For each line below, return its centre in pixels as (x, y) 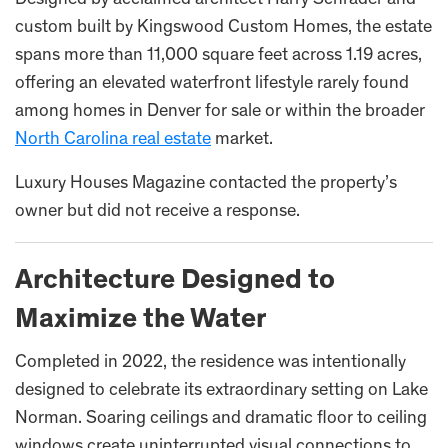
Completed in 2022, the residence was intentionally (210, 362)
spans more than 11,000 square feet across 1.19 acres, (218, 55)
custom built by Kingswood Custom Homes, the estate (223, 27)
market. (242, 139)
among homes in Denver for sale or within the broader (220, 111)
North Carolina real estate (113, 139)
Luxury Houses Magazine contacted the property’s (206, 183)
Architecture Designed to (175, 281)
